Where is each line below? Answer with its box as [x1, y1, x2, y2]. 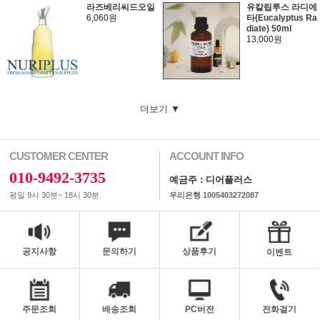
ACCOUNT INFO [169, 150, 244, 162]
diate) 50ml [246, 24, 291, 34]
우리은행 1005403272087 [169, 191, 259, 199]
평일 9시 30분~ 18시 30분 [9, 191, 100, 199]
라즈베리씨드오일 [86, 2, 155, 12]
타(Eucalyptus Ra [246, 13, 317, 23]
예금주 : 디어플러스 [169, 174, 253, 185]
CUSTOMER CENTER [9, 150, 109, 162]
